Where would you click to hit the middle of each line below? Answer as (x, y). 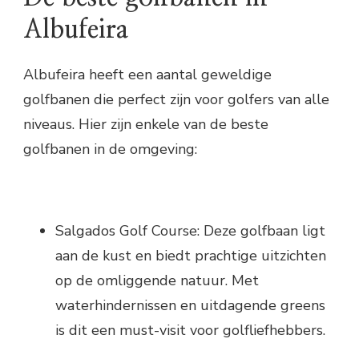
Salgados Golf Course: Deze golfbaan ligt (190, 230)
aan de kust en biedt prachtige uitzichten (191, 255)
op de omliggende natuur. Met (157, 280)
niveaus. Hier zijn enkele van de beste (146, 124)
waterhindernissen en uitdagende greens (190, 305)
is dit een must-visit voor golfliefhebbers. (190, 330)
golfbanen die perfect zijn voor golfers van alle (176, 99)
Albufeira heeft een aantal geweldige (147, 74)
